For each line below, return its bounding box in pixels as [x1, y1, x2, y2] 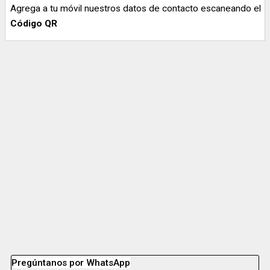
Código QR [10, 17, 57, 29]
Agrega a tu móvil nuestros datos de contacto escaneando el [10, 2, 261, 14]
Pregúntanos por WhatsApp [11, 257, 130, 269]
